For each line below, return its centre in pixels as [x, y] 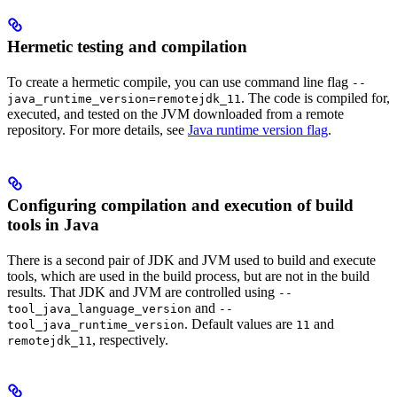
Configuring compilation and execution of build [180, 205]
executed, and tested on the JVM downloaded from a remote [175, 113]
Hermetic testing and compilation [127, 46]
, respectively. [130, 339]
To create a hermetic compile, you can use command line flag [179, 82]
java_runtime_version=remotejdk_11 [124, 98]
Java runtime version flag [258, 129]
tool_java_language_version [99, 308]
